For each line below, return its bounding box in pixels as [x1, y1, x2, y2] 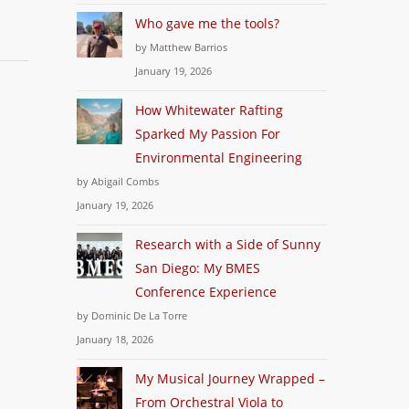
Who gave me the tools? [135, 15, 280, 32]
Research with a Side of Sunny [135, 236, 321, 253]
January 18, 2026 [77, 332, 154, 346]
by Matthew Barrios [135, 40, 228, 54]
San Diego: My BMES [135, 259, 261, 277]
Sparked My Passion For [135, 125, 281, 142]
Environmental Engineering [135, 149, 303, 166]
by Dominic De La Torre [77, 309, 188, 322]
